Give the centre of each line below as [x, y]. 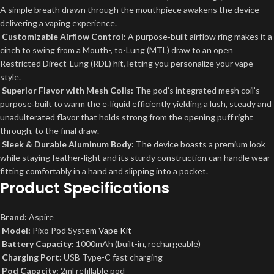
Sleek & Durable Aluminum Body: [68, 144]
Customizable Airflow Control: [64, 36]
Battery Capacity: [38, 244]
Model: [16, 230]
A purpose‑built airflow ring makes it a [199, 36]
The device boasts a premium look [200, 144]
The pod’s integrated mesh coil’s [197, 90]
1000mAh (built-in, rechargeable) [137, 244]
